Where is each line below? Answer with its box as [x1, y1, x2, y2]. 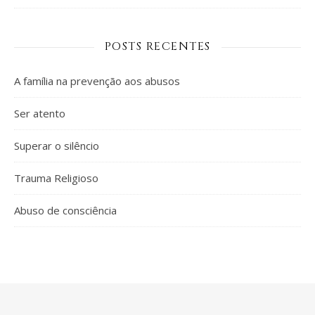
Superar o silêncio [14, 139, 99, 153]
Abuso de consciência [14, 203, 117, 218]
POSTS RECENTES [104, 39, 211, 55]
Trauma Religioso [14, 171, 98, 186]
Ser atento [14, 106, 65, 121]
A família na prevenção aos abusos [14, 74, 180, 89]
